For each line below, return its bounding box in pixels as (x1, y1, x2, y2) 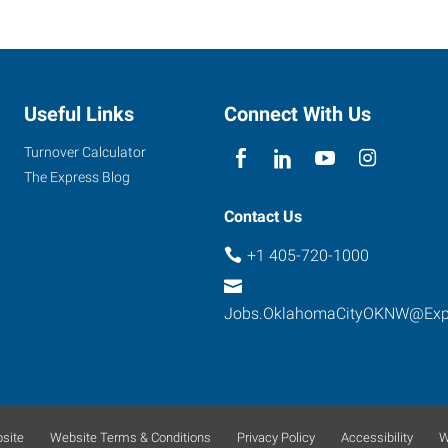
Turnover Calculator (24, 143, 146, 160)
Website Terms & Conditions (49, 429, 211, 445)
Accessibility (340, 429, 413, 445)
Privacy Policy (236, 429, 315, 445)
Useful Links (24, 101, 134, 126)
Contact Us (224, 206, 302, 226)
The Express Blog (24, 168, 130, 185)
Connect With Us (224, 101, 371, 126)
